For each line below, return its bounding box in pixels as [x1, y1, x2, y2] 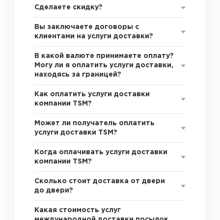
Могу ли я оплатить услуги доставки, [34, 62, 174, 68]
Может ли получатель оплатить [34, 120, 155, 126]
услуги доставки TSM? [34, 130, 118, 136]
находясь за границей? [34, 72, 122, 78]
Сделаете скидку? [34, 4, 103, 10]
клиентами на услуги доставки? [34, 33, 154, 39]
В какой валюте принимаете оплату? [34, 53, 174, 59]
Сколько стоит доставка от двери [34, 178, 165, 184]
